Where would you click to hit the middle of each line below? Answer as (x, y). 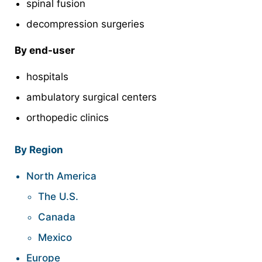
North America (61, 176)
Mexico (55, 238)
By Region (39, 150)
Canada (57, 217)
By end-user (46, 51)
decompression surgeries (85, 24)
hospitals (49, 77)
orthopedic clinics (68, 118)
